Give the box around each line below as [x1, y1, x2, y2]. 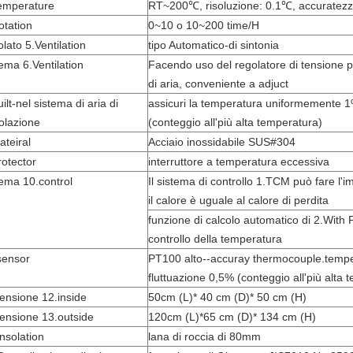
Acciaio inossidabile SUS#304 [148, 136, 295, 148]
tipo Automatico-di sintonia [148, 39, 279, 51]
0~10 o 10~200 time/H [148, 19, 259, 32]
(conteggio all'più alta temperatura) [148, 116, 322, 128]
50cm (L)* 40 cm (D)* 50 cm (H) [148, 291, 307, 303]
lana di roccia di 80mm [148, 330, 261, 343]
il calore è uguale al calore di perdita [148, 194, 329, 206]
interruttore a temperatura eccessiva [148, 155, 329, 168]
